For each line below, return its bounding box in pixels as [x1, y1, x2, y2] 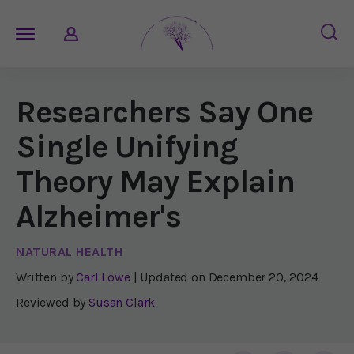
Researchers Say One [16, 93, 313, 130]
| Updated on [133, 269, 209, 284]
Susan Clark [88, 295, 156, 310]
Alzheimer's [16, 198, 181, 235]
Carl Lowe [76, 269, 130, 284]
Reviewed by [16, 295, 86, 310]
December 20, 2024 [208, 269, 318, 284]
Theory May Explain [16, 163, 295, 200]
